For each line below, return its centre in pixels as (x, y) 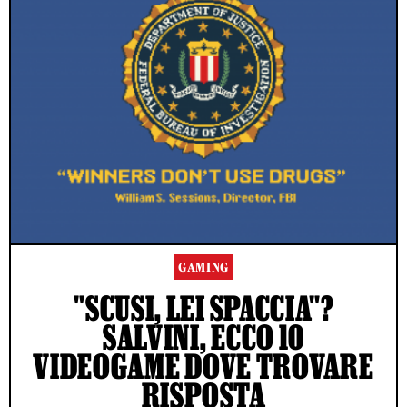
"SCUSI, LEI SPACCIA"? (203, 308)
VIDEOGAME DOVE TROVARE (203, 366)
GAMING (203, 267)
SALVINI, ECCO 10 (203, 337)
